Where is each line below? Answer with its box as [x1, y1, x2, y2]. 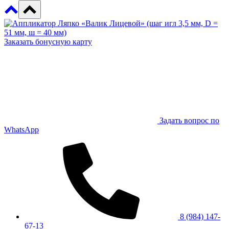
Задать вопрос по [159, 116, 219, 125]
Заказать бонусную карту [4, 37, 92, 46]
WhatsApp [4, 125, 39, 134]
